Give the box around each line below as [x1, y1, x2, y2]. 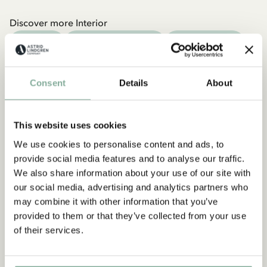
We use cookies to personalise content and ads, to [14, 139, 224, 149]
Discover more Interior [10, 17, 107, 29]
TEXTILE [21, 38, 52, 47]
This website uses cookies [14, 120, 127, 131]
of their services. [14, 225, 83, 235]
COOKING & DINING [76, 38, 154, 47]
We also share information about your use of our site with [14, 167, 251, 178]
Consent [30, 77, 66, 88]
